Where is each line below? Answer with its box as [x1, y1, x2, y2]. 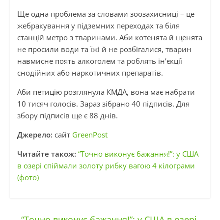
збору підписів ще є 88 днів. [17, 110, 120, 121]
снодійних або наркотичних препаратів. [17, 68, 167, 78]
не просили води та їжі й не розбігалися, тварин [17, 44, 192, 55]
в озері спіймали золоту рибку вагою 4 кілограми [17, 161, 195, 171]
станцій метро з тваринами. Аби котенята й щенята [17, 32, 202, 43]
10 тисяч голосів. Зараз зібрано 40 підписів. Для [17, 99, 190, 109]
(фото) [17, 172, 39, 183]
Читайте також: [17, 149, 76, 159]
